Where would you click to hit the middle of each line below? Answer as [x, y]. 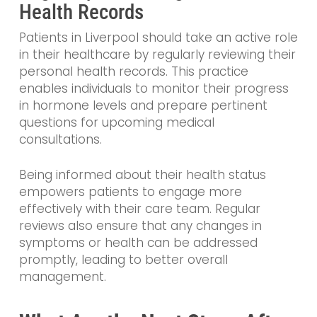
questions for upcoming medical [116, 123]
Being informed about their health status [142, 174]
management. [62, 276]
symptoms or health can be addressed [138, 242]
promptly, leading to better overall [123, 259]
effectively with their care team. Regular [139, 208]
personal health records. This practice [133, 72]
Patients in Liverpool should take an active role [158, 38]
